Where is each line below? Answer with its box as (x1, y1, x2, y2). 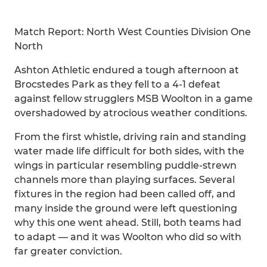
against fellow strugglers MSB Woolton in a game (14, 93, 253, 104)
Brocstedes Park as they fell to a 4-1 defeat (14, 79, 221, 90)
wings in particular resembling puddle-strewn (14, 160, 237, 171)
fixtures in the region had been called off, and (14, 188, 235, 200)
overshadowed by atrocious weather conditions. (14, 107, 247, 119)
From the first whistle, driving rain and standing (14, 131, 246, 142)
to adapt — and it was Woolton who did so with (14, 231, 241, 243)
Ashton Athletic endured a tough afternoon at (14, 64, 239, 76)
